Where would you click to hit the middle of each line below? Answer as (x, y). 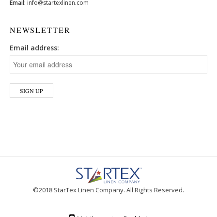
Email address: (34, 48)
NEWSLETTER (40, 30)
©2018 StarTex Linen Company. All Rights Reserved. (108, 190)
